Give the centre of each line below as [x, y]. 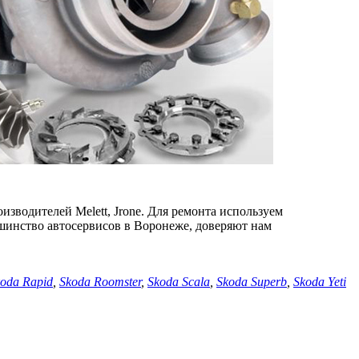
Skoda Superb [252, 281]
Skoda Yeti [320, 281]
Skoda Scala [179, 281]
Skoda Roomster [100, 281]
